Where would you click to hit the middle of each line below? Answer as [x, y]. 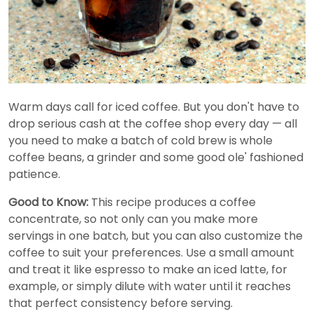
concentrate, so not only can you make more [133, 219]
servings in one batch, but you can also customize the [156, 236]
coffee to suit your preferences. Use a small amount [151, 253]
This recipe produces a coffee [172, 203]
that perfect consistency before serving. [121, 303]
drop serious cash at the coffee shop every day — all [153, 124]
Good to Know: [48, 203]
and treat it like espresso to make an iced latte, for [148, 270]
